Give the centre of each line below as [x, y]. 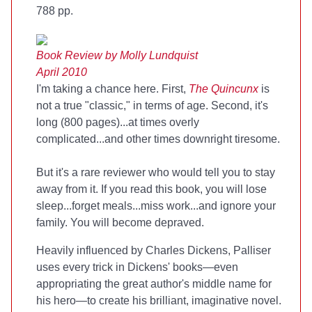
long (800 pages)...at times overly [118, 122]
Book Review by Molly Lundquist [117, 55]
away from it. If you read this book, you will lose [151, 189]
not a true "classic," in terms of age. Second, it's [152, 106]
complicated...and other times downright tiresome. [158, 139]
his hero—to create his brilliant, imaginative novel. [159, 301]
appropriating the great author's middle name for [154, 284]
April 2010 [62, 72]
